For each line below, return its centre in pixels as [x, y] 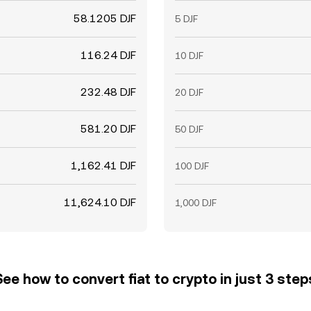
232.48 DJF [108, 92]
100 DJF [192, 166]
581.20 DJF [108, 129]
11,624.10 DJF [100, 202]
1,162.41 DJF [103, 166]
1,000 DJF [196, 203]
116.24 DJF [108, 55]
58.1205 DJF [105, 18]
